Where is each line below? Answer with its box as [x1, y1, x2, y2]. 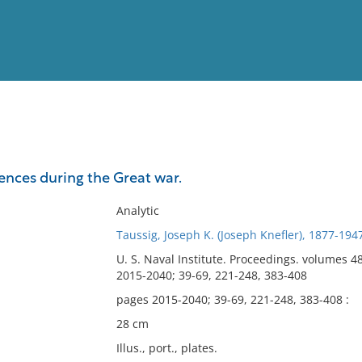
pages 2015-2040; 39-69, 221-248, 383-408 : [116, 292, 349, 307]
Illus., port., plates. [116, 340, 217, 356]
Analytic [116, 203, 159, 218]
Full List [309, 152, 350, 164]
